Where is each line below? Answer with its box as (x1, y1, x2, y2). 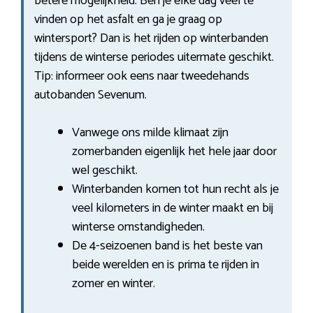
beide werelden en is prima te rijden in (72, 254, 259, 275)
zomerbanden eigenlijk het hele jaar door (72, 140, 277, 162)
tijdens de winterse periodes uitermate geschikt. (34, 46, 274, 68)
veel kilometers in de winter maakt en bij (72, 197, 273, 219)
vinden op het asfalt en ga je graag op (34, 8, 222, 30)
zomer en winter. (72, 272, 155, 294)
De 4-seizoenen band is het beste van (72, 235, 263, 256)
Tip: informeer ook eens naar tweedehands (34, 65, 249, 87)
